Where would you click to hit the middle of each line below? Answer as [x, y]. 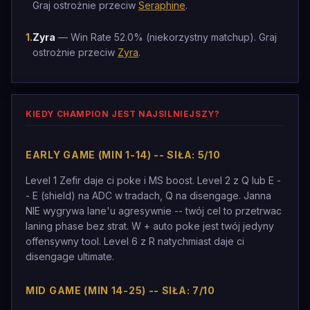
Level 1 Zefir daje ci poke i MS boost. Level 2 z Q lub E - [153, 180]
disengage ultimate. [70, 256]
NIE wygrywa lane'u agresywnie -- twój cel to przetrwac [154, 211]
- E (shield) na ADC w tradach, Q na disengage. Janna [148, 195]
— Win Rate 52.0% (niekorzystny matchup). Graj [166, 37]
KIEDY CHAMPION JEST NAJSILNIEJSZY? [123, 114]
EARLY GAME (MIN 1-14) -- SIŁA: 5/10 [123, 155]
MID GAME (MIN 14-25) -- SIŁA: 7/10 [120, 290]
